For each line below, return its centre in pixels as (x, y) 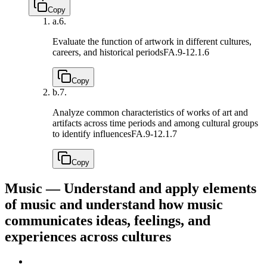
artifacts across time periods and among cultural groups (155, 123)
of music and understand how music (114, 204)
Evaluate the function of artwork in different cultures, (152, 41)
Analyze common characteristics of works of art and (150, 112)
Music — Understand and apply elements (131, 188)
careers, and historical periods (108, 52)
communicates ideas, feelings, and (108, 220)
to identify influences (92, 133)
